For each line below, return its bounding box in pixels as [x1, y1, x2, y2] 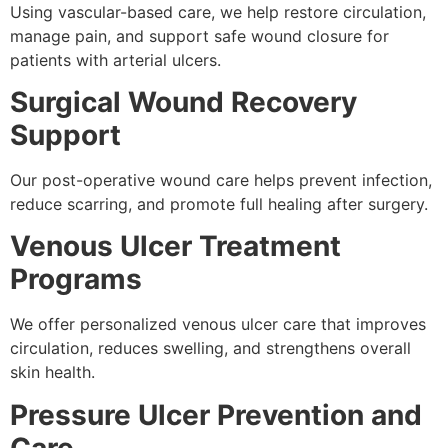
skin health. [10, 362, 95, 383]
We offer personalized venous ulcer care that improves [10, 314, 426, 335]
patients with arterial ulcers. [10, 49, 221, 70]
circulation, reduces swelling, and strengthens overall [10, 338, 411, 359]
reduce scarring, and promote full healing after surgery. [10, 194, 428, 215]
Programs [10, 262, 142, 297]
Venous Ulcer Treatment [10, 229, 341, 264]
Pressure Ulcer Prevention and [10, 397, 422, 432]
